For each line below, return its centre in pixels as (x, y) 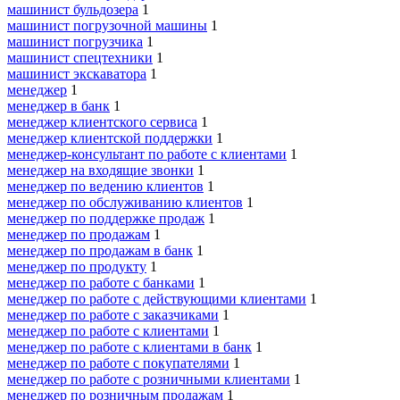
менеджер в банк (58, 106)
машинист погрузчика (75, 42)
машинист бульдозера (73, 10)
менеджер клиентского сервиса (102, 122)
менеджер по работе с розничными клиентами (149, 379)
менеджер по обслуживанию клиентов (125, 203)
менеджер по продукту (77, 267)
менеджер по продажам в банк (100, 251)
